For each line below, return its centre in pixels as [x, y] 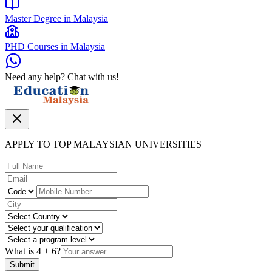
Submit [22, 265]
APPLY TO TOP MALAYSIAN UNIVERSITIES [103, 144]
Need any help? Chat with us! [62, 77]
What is [21, 251]
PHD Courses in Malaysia [55, 47]
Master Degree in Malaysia [56, 19]
